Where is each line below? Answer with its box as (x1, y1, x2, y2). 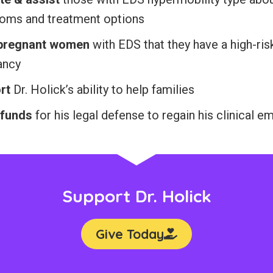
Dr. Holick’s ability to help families (10, 82, 194, 97)
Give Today (96, 225, 165, 242)
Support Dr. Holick (62, 185, 211, 207)
